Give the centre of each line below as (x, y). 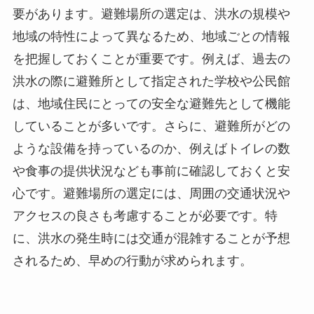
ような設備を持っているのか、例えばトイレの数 (151, 149)
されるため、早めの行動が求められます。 (132, 261)
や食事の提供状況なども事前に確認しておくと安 (151, 171)
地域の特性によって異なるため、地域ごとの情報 (151, 37)
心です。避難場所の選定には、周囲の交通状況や (151, 194)
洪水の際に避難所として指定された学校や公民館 (151, 82)
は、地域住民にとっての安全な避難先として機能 (151, 104)
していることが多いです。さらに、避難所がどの (151, 127)
